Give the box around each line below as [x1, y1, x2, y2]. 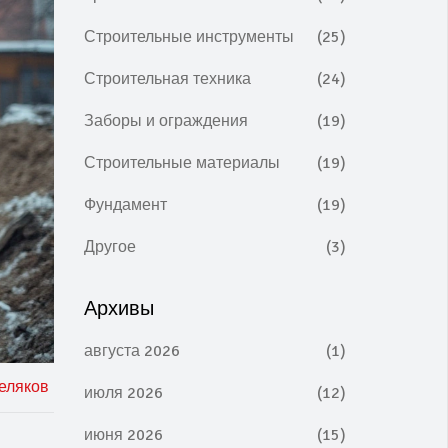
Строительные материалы [83, 153, 280, 173]
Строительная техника [83, 69, 251, 89]
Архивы [83, 296, 154, 321]
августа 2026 [83, 341, 180, 361]
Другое [83, 237, 136, 257]
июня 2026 [83, 425, 163, 445]
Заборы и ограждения [83, 111, 248, 131]
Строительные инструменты [83, 27, 294, 47]
